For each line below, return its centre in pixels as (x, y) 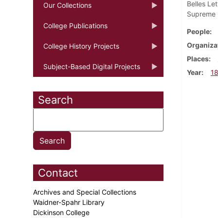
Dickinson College (62, 212)
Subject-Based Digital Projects (92, 66)
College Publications (75, 25)
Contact (58, 173)
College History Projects (81, 46)
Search (55, 100)
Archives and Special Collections (86, 192)
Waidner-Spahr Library (70, 202)
